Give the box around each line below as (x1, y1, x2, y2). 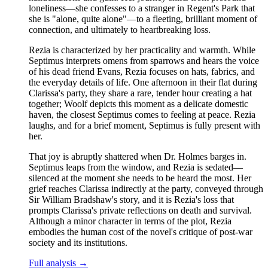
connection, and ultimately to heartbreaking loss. (29, 25, 211, 35)
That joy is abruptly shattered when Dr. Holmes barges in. (29, 151, 246, 162)
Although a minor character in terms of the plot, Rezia (29, 216, 232, 227)
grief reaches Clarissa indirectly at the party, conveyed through (29, 184, 263, 194)
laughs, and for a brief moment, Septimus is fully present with (29, 120, 260, 131)
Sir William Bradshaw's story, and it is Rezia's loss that (29, 194, 234, 205)
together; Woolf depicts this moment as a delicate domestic (29, 99, 248, 109)
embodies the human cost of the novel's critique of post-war (29, 227, 252, 237)
